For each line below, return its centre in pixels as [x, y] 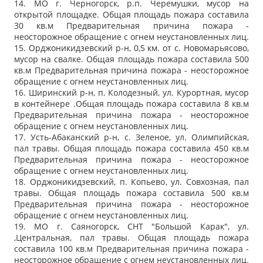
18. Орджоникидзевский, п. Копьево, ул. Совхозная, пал [131, 182]
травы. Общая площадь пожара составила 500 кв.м [131, 193]
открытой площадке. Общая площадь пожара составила [131, 15]
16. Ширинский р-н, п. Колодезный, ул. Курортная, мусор [131, 93]
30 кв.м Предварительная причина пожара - [131, 26]
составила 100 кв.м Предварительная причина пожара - [131, 249]
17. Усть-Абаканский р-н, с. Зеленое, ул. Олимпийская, [131, 137]
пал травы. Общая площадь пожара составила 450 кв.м [131, 149]
